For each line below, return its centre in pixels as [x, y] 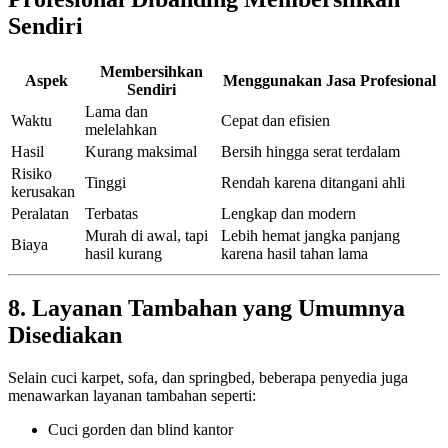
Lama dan [116, 111]
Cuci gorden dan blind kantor [140, 430]
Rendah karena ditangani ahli [313, 182]
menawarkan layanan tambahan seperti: [132, 396]
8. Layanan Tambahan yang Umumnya [206, 308]
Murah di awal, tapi [146, 235]
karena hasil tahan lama [294, 253]
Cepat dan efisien [275, 120]
